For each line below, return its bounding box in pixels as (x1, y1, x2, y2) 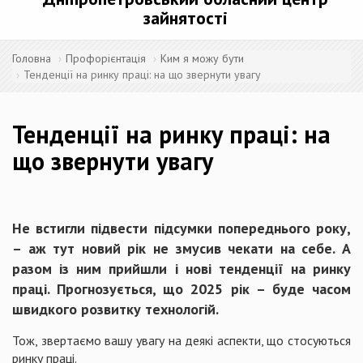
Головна (12, 51, 51, 66)
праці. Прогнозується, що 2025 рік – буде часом (12, 280, 351, 298)
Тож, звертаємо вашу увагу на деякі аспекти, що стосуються (12, 332, 351, 348)
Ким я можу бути (160, 51, 244, 66)
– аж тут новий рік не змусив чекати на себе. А (12, 239, 351, 258)
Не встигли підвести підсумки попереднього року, (12, 219, 351, 237)
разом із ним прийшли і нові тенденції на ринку (12, 259, 351, 278)
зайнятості (143, 6, 228, 29)
